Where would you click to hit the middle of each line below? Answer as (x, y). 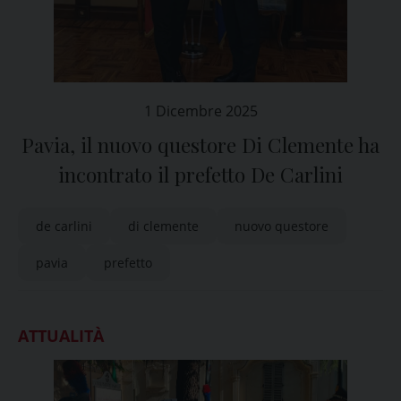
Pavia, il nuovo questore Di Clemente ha (200, 145)
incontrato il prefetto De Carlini (200, 175)
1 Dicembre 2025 (200, 111)
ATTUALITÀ (61, 336)
